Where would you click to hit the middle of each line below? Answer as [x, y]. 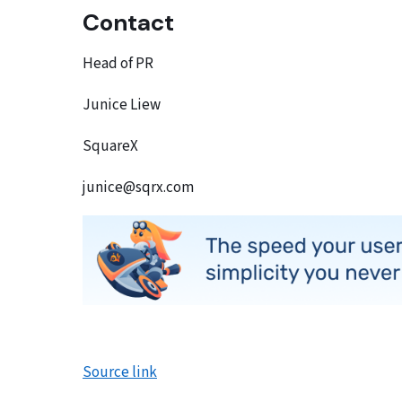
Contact [128, 23]
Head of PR [118, 64]
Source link [120, 373]
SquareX [110, 147]
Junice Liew [122, 105]
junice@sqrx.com [138, 188]
